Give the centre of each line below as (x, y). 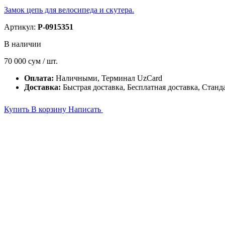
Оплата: (40, 78)
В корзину (50, 109)
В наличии (23, 44)
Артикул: (21, 27)
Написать (86, 109)
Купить (18, 109)
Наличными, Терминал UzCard (109, 78)
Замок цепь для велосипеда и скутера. (69, 10)
